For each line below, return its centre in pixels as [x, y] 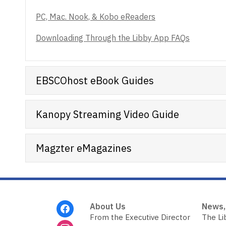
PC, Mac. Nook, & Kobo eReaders [96, 17]
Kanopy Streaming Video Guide [107, 114]
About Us [107, 206]
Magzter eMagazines [84, 148]
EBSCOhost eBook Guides [95, 80]
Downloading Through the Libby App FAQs [113, 38]
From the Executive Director [140, 217]
